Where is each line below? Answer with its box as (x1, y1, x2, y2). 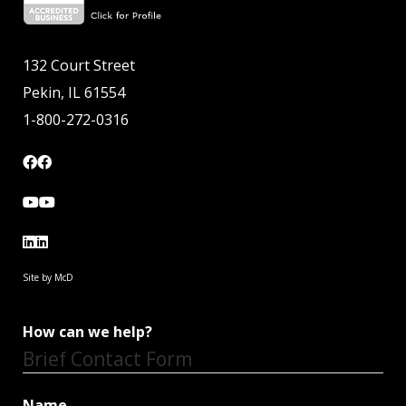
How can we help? (23, 322, 152, 343)
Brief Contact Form (23, 346, 192, 372)
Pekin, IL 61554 (23, 82, 125, 103)
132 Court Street (23, 55, 135, 76)
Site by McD (23, 271, 73, 285)
